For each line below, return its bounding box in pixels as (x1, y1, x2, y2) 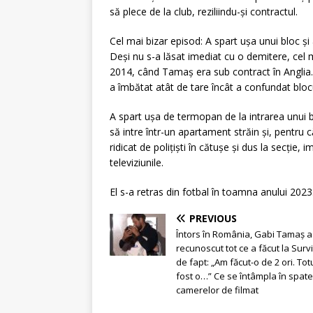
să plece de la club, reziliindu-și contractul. (110, 5, 298, 19)
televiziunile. (110, 156, 163, 170)
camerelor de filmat (176, 284, 259, 297)
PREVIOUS (189, 212, 237, 226)
